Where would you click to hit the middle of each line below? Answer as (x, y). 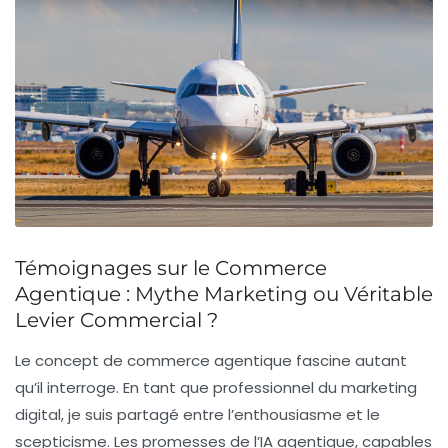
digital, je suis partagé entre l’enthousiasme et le (197, 415)
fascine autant (349, 361)
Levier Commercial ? (116, 320)
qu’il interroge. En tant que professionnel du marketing (216, 388)
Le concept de (71, 361)
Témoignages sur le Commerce (171, 268)
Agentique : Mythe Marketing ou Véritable (224, 294)
